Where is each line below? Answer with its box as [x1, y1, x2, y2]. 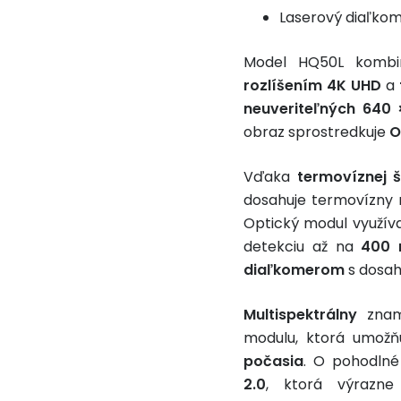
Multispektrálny [243, 304, 357, 325]
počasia [243, 351, 303, 371]
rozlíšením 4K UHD [243, 75, 382, 96]
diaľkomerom [243, 260, 345, 280]
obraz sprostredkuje [243, 122, 389, 142]
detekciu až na [243, 236, 362, 257]
